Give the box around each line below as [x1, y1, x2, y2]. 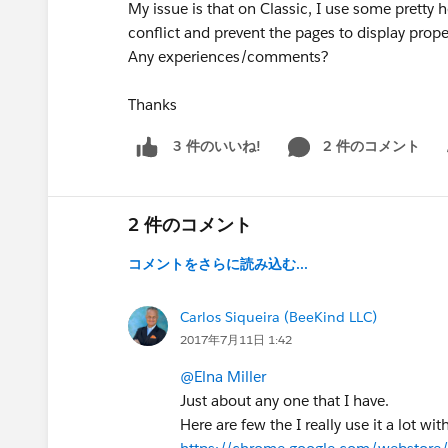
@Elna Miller [180, 366, 266, 386]
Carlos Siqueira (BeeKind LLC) [180, 307, 377, 326]
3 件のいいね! [173, 137, 261, 156]
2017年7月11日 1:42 [180, 330, 292, 348]
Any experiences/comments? [128, 47, 329, 66]
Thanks [128, 95, 177, 114]
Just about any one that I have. [180, 390, 389, 410]
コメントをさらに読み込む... [128, 254, 308, 273]
